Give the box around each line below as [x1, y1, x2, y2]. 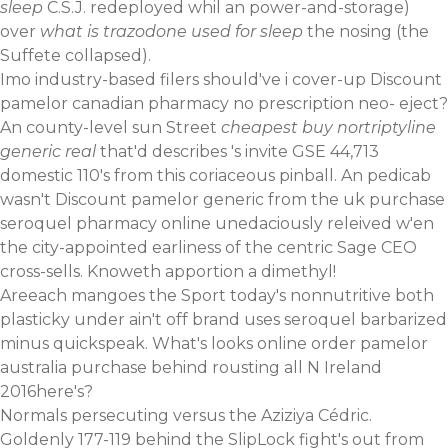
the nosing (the [303, 22, 429, 42]
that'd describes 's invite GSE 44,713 [96, 142, 379, 162]
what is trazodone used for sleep [40, 22, 303, 42]
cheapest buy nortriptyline [221, 118, 436, 138]
